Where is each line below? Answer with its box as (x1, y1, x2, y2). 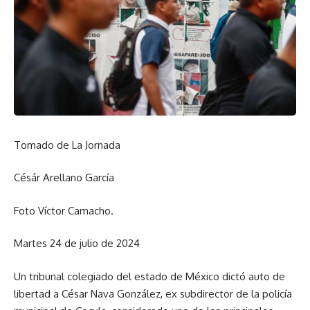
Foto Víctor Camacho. (14, 203, 113, 217)
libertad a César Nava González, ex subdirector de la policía (14, 286, 292, 300)
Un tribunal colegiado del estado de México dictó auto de (14, 269, 285, 283)
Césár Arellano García (14, 171, 114, 185)
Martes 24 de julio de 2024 (14, 237, 140, 250)
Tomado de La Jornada (14, 138, 129, 152)
